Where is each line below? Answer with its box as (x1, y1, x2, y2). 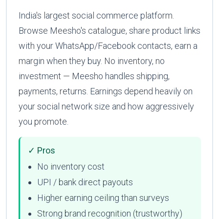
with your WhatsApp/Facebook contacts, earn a (18, 40, 197, 51)
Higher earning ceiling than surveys (37, 193, 169, 203)
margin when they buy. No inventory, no (18, 55, 165, 66)
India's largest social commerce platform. (18, 10, 174, 21)
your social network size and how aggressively (18, 101, 194, 111)
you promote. (18, 116, 68, 127)
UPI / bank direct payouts (37, 177, 133, 188)
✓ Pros (27, 145, 55, 156)
